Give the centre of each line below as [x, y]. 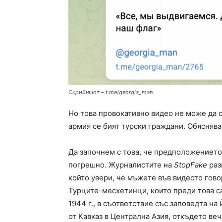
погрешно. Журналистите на [121, 165]
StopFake [191, 165]
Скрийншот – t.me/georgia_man [111, 92]
